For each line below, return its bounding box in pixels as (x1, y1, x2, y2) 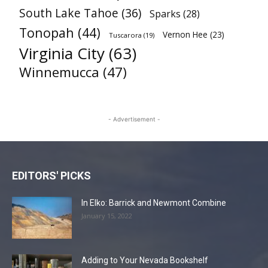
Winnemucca (19, 63, 99, 81)
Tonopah (19, 24, 74, 41)
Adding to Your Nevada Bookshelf (81, 255, 208, 265)
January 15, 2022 (81, 211, 132, 220)
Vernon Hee (163, 29, 208, 40)
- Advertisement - (108, 115, 160, 123)
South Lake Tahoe (19, 5, 118, 21)
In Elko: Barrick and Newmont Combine (81, 198, 226, 208)
